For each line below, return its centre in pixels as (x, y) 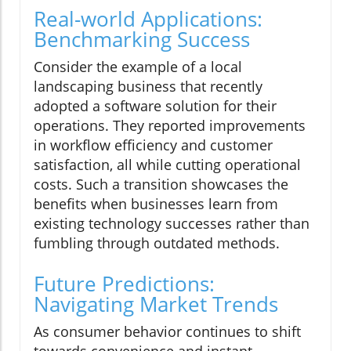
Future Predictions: (124, 284)
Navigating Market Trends (156, 304)
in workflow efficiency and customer (153, 145)
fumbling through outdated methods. (157, 243)
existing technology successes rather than (172, 224)
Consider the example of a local (138, 67)
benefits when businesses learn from (156, 204)
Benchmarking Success (142, 40)
